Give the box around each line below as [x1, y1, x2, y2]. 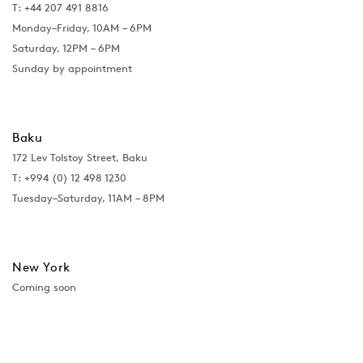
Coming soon [12, 280, 76, 294]
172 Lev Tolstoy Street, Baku [12, 151, 147, 164]
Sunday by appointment [12, 62, 132, 75]
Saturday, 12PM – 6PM [12, 41, 120, 55]
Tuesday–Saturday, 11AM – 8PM [12, 191, 164, 205]
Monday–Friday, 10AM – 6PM [12, 21, 152, 35]
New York [12, 259, 70, 275]
